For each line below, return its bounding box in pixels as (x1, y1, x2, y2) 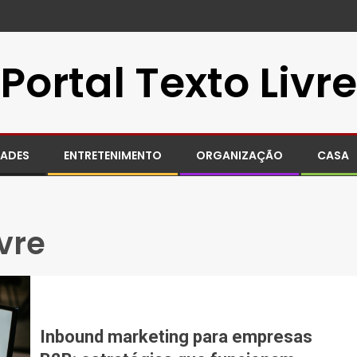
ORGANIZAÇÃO (196, 147, 283, 163)
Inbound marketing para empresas (40, 327, 312, 347)
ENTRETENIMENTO (64, 147, 162, 163)
